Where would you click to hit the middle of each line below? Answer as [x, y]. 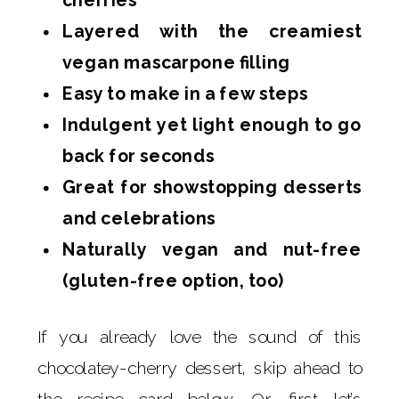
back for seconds [138, 155]
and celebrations [139, 218]
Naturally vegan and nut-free [212, 249]
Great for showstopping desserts [212, 187]
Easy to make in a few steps [185, 93]
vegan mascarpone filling [177, 62]
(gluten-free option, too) [173, 280]
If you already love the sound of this [199, 336]
